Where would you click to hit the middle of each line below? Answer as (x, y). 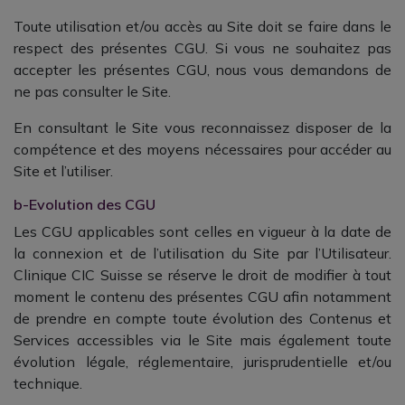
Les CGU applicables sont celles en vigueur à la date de (202, 231)
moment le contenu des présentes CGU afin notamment (202, 297)
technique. (48, 383)
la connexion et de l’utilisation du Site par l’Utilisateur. (202, 253)
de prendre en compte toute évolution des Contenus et (202, 318)
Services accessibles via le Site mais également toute (202, 340)
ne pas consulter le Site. (92, 91)
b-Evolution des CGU (85, 204)
